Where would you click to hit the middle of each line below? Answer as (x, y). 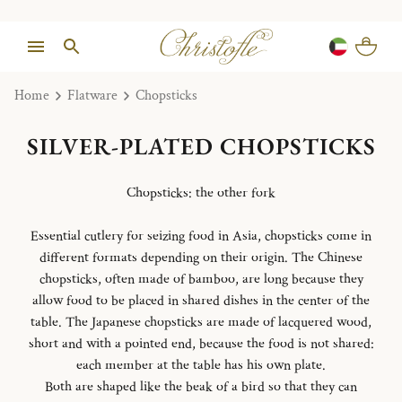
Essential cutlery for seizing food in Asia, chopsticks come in (201, 236)
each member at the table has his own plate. (201, 365)
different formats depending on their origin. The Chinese (201, 258)
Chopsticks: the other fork (201, 193)
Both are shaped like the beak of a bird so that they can (201, 387)
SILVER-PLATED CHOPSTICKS (201, 146)
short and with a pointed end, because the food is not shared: (201, 344)
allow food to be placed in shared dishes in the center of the (201, 301)
